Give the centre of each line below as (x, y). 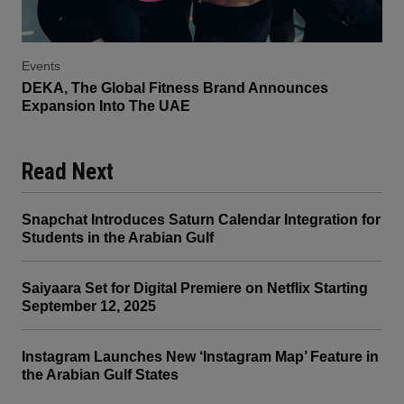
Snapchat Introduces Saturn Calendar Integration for (201, 219)
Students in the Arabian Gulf (118, 237)
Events (41, 65)
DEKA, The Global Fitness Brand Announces (175, 87)
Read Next (68, 171)
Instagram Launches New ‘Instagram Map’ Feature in (200, 356)
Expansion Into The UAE (106, 106)
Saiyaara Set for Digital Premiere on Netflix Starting (195, 288)
